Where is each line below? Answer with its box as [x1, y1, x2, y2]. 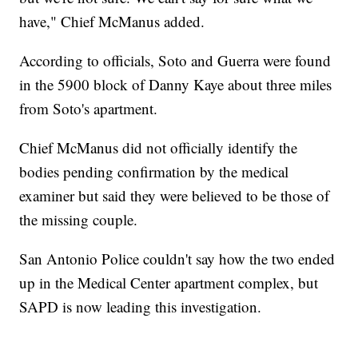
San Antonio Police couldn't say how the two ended [19, 248, 336, 268]
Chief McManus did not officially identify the [19, 137, 298, 157]
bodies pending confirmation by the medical [19, 161, 289, 181]
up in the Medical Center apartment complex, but [19, 272, 319, 292]
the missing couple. [19, 209, 138, 229]
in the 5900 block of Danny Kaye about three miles [19, 74, 332, 94]
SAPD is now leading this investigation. [19, 296, 262, 316]
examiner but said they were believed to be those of [19, 185, 330, 205]
